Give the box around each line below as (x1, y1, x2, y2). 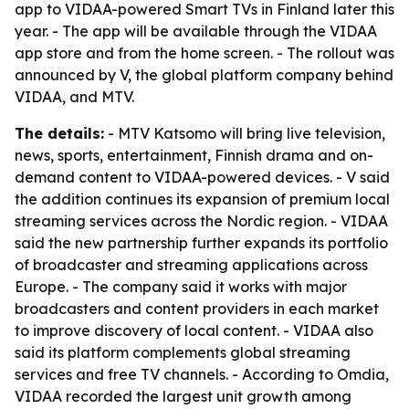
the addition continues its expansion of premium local (15, 190, 390, 208)
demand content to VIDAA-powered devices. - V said (15, 168, 390, 186)
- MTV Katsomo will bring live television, (104, 124, 385, 142)
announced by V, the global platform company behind (15, 66, 393, 84)
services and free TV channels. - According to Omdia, (15, 365, 389, 383)
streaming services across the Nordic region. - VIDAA (15, 212, 388, 230)
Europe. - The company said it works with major (15, 278, 347, 296)
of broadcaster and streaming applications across (15, 256, 368, 274)
